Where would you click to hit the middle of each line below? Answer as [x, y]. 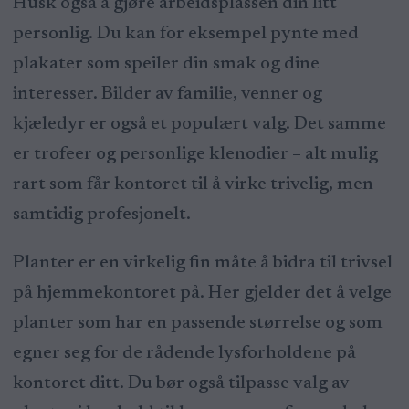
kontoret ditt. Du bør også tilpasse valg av [181, 383]
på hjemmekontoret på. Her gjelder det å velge [202, 293]
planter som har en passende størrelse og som [197, 323]
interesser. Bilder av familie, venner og [167, 94]
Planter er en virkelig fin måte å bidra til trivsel [202, 262]
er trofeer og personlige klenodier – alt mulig [195, 154]
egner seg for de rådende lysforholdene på [184, 353]
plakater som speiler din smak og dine [166, 63]
